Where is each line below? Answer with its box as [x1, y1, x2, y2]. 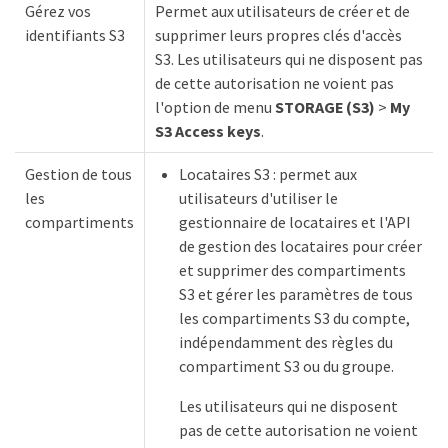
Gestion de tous [25, 164, 132, 184]
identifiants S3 [25, 25, 125, 45]
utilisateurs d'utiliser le [179, 188, 338, 208]
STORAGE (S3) [275, 97, 376, 117]
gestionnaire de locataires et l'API [179, 212, 411, 232]
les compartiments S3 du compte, [179, 308, 410, 328]
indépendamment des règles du [179, 332, 393, 352]
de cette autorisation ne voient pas [155, 73, 394, 93]
